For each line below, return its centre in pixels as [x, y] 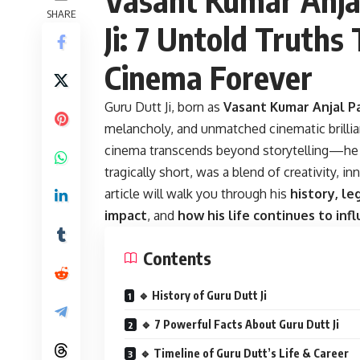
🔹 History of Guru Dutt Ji [202, 295]
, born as [197, 106]
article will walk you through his [197, 193]
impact [126, 215]
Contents [177, 258]
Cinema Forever [209, 77]
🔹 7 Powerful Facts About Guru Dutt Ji [240, 324]
